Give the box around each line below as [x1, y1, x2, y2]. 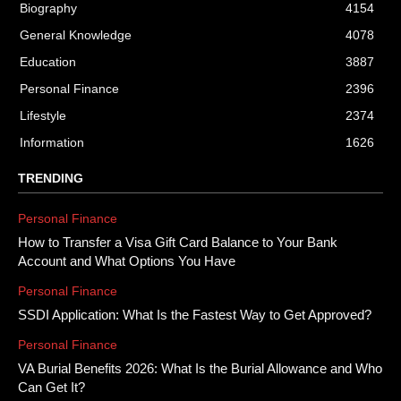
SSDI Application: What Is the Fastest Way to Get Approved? [18, 306, 371, 322]
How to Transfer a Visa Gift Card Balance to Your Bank [18, 234, 337, 250]
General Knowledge [20, 27, 132, 42]
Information [20, 134, 84, 149]
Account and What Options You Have [18, 252, 235, 269]
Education [20, 54, 76, 69]
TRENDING [18, 170, 83, 185]
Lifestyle [20, 107, 66, 123]
